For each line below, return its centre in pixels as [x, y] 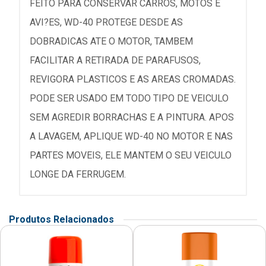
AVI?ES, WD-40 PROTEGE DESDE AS [106, 23]
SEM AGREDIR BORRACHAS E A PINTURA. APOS [132, 118]
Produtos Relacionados [61, 220]
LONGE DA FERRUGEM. [78, 175]
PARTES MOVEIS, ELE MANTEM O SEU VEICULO [131, 156]
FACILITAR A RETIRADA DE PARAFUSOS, [115, 61]
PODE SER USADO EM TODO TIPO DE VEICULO [129, 99]
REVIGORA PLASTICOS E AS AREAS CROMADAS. [133, 80]
